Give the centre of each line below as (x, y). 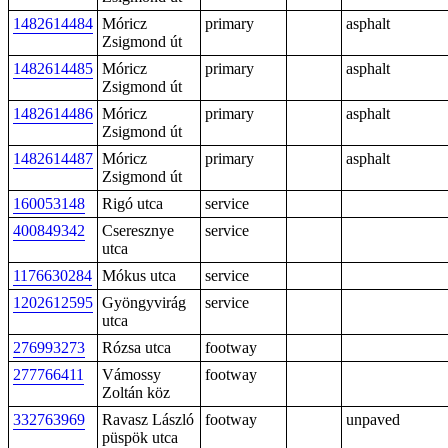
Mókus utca (139, 275)
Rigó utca (132, 203)
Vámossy (131, 374)
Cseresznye (138, 230)
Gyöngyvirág (144, 302)
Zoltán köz (136, 392)
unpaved (373, 419)
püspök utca (140, 437)
